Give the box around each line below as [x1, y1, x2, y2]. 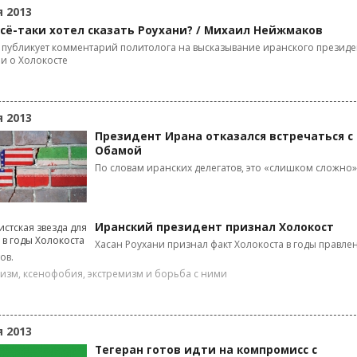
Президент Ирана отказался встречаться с [95, 129, 353, 143]
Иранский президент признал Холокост [95, 220, 334, 234]
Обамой [95, 143, 142, 158]
